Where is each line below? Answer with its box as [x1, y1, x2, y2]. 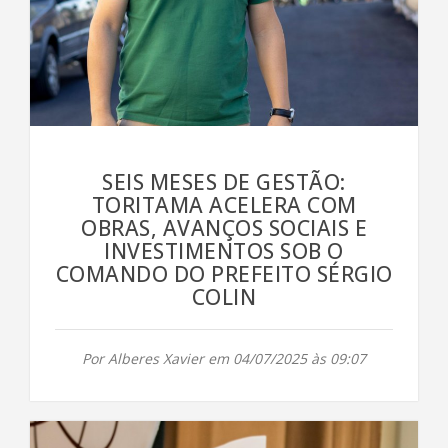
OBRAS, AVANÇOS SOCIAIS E [81, 214, 367, 243]
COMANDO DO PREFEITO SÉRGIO [55, 260, 393, 289]
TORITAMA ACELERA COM [91, 191, 357, 220]
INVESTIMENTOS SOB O [104, 237, 344, 266]
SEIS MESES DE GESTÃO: [102, 168, 346, 197]
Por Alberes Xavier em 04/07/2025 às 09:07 [82, 349, 366, 369]
